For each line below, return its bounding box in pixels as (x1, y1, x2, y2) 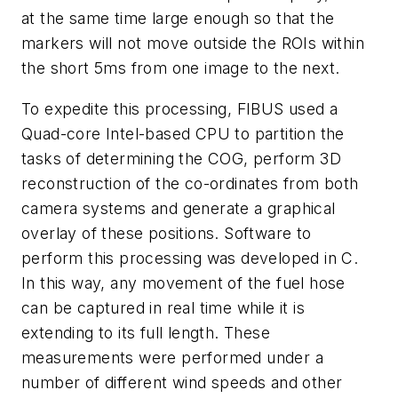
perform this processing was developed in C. (21, 249, 359, 268)
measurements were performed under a (21, 348, 323, 368)
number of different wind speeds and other (21, 373, 343, 393)
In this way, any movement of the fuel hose (21, 274, 346, 293)
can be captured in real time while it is (21, 298, 305, 318)
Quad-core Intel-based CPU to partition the (21, 124, 345, 144)
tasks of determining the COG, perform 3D (21, 149, 341, 169)
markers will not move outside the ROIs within (21, 34, 364, 53)
